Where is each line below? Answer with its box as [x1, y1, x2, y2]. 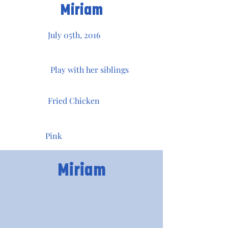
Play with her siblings [50, 64, 129, 75]
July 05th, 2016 [48, 30, 100, 40]
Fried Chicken [48, 95, 100, 106]
